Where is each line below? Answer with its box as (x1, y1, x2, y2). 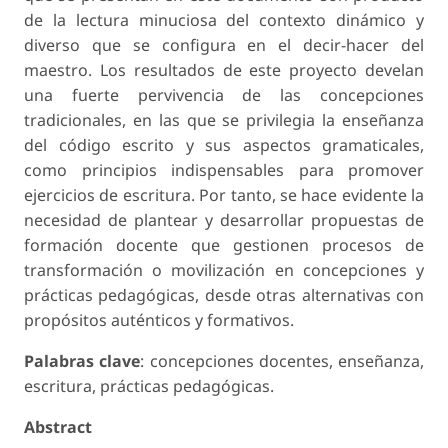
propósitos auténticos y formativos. (24, 308, 294, 331)
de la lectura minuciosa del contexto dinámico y (24, 8, 424, 31)
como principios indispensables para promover (24, 158, 424, 181)
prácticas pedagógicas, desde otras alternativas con (24, 283, 424, 306)
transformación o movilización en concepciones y (24, 258, 424, 281)
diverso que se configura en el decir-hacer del (24, 33, 424, 56)
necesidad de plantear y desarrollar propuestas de (24, 208, 424, 231)
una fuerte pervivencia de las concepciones (24, 83, 424, 106)
